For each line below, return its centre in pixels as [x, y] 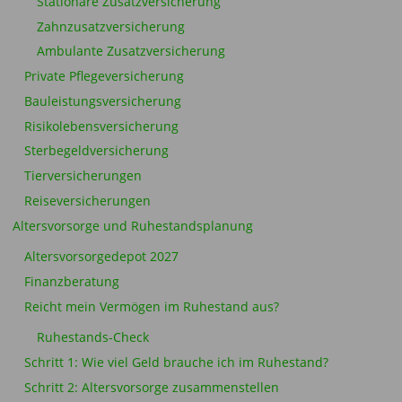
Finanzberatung [72, 281]
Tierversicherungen [83, 176]
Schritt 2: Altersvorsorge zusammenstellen [152, 387]
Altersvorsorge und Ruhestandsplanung [132, 226]
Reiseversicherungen [87, 201]
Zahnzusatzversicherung [110, 26]
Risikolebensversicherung [101, 126]
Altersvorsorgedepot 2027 [101, 257]
